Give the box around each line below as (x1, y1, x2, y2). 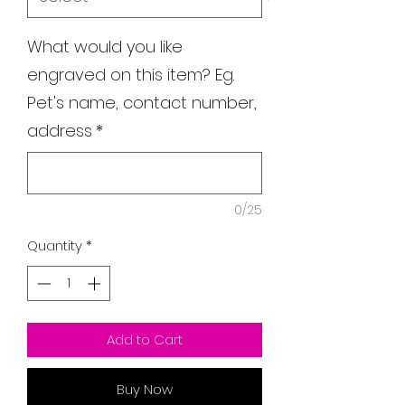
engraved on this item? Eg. (27, 63, 234, 86)
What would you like (27, 35, 183, 58)
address (27, 119, 92, 142)
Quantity (27, 236, 82, 255)
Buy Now (117, 379, 173, 399)
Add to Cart (107, 329, 183, 349)
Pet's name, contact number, (27, 91, 257, 114)
